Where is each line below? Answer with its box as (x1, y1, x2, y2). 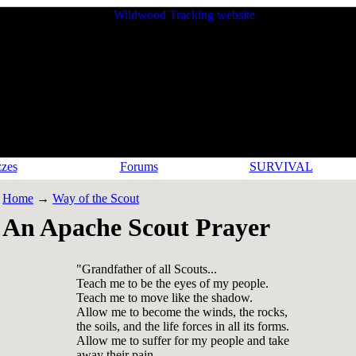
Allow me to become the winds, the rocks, (76, 305, 288, 319)
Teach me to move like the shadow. (76, 291, 253, 305)
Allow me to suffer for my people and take (76, 334, 289, 348)
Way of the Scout (52, 192, 139, 205)
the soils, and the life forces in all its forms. (76, 319, 289, 334)
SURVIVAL (249, 160, 313, 173)
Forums (119, 160, 158, 173)
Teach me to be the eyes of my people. (76, 277, 269, 291)
